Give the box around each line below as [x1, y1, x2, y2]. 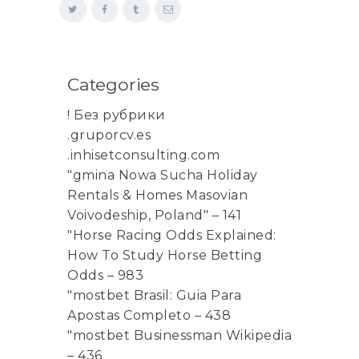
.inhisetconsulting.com [67, 147, 220, 163]
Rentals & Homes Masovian [67, 188, 248, 204]
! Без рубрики [67, 107, 166, 123]
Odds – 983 [67, 268, 143, 284]
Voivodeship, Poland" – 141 [67, 208, 241, 224]
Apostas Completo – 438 [67, 308, 231, 324]
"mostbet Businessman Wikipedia [67, 328, 292, 344]
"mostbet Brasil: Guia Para [67, 288, 241, 304]
